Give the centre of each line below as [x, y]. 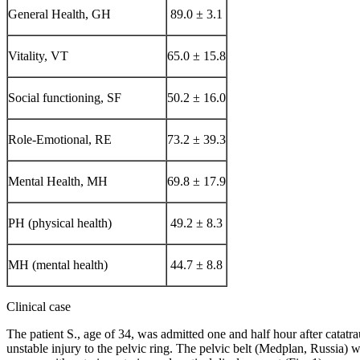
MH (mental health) [58, 264]
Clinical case [39, 306]
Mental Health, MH [58, 181]
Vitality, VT [38, 55]
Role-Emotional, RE [60, 139]
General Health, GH [59, 14]
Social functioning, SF [65, 97]
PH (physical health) [60, 223]
